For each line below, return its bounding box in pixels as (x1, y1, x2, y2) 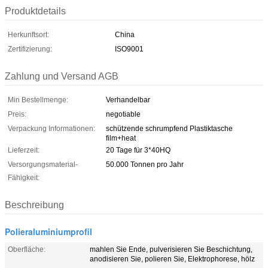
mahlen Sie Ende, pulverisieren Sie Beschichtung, (90, 245, 252, 254)
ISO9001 (115, 44, 144, 53)
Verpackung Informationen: (8, 124, 95, 133)
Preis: (8, 109, 26, 118)
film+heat (106, 133, 136, 142)
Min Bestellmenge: (8, 95, 68, 104)
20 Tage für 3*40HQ (106, 145, 170, 154)
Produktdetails (5, 5, 66, 16)
